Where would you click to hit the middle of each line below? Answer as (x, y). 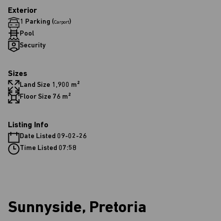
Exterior (22, 11)
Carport (61, 22)
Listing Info (28, 125)
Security (33, 46)
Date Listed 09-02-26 (53, 136)
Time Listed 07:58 (48, 148)
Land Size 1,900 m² (50, 85)
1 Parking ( (37, 22)
